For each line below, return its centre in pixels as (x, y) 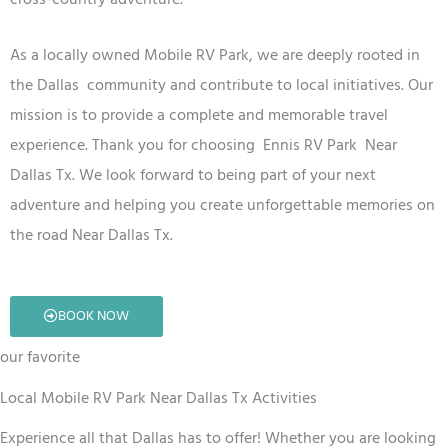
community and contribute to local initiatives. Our (260, 84)
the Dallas (48, 84)
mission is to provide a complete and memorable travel (199, 114)
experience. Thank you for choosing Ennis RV (168, 144)
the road (41, 234)
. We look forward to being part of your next (224, 174)
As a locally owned (77, 54)
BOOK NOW (93, 316)
